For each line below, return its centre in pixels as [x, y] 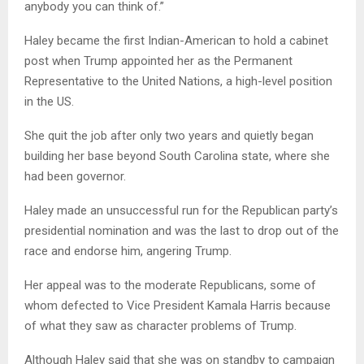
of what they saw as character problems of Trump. [160, 326]
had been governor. [75, 177]
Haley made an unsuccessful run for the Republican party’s [181, 211]
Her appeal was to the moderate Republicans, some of [170, 286]
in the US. [49, 102]
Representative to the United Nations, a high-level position [178, 82]
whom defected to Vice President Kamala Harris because [178, 306]
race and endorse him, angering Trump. [128, 251]
